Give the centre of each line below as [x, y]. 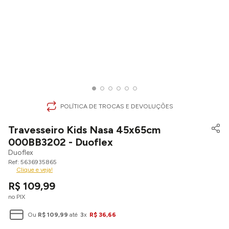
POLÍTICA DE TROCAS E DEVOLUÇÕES [117, 106]
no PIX [17, 197]
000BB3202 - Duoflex [61, 142]
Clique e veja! [35, 170]
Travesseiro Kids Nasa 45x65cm [84, 130]
